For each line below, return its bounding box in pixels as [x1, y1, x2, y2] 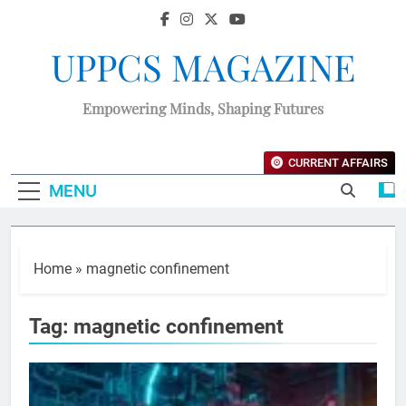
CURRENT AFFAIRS [288, 156, 388, 169]
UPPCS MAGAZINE [51, 43, 355, 91]
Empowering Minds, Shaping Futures [82, 99, 324, 118]
